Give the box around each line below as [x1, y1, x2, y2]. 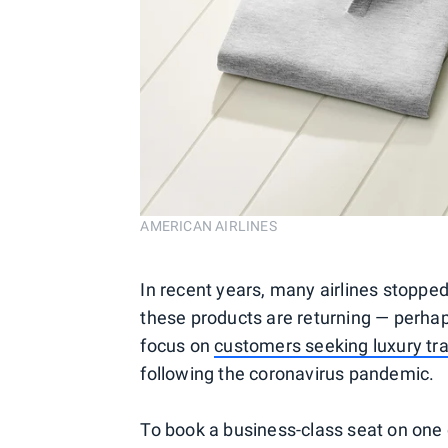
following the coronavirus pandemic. [140, 362, 435, 384]
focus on [140, 334, 215, 356]
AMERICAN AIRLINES [140, 217, 277, 234]
